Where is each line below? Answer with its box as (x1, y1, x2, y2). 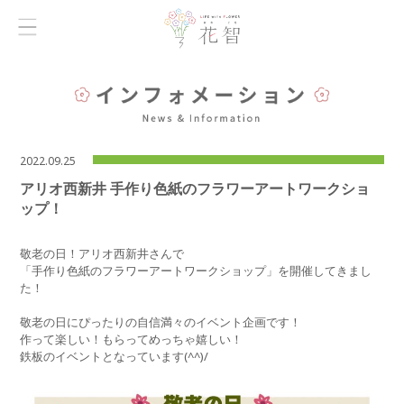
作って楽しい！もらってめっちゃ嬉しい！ (20, 331, 243, 348)
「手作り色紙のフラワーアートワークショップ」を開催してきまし (20, 262, 372, 280)
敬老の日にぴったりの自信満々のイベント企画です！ (20, 314, 302, 331)
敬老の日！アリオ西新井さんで (20, 245, 185, 262)
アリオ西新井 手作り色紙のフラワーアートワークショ (20, 179, 371, 199)
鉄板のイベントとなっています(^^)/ (20, 348, 209, 365)
